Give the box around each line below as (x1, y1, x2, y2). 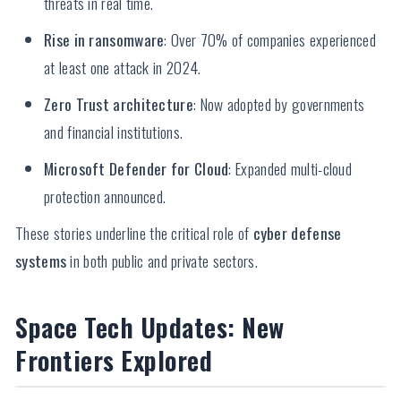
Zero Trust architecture (44, 92, 193, 116)
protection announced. (44, 184, 166, 209)
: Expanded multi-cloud (228, 157, 353, 181)
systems (15, 249, 67, 273)
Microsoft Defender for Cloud (44, 157, 229, 181)
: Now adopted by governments (192, 92, 365, 116)
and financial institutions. (44, 120, 183, 144)
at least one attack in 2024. (44, 55, 201, 80)
